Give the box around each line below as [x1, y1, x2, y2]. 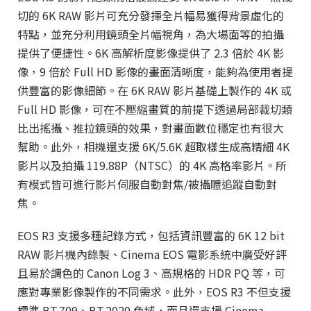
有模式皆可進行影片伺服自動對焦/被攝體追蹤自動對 [17, 176, 277, 192]
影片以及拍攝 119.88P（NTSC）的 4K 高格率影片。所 [17, 157, 287, 174]
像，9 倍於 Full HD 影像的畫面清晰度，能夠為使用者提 [17, 63, 293, 80]
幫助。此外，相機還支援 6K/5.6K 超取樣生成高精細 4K [17, 138, 289, 155]
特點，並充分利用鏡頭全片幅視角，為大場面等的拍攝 [17, 26, 284, 42]
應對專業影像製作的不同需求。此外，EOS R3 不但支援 [17, 283, 291, 300]
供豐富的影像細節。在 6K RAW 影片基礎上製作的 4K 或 [17, 82, 292, 99]
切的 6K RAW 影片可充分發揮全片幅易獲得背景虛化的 [17, 7, 284, 24]
